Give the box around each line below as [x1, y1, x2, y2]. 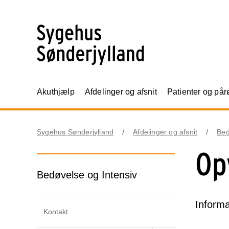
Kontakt [43, 208, 68, 216]
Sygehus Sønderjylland [37, 128, 114, 136]
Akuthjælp [37, 87, 75, 97]
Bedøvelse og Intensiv [37, 169, 137, 181]
